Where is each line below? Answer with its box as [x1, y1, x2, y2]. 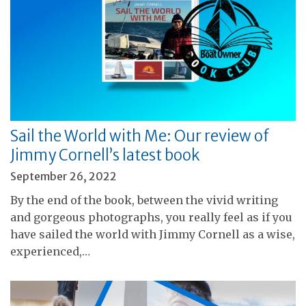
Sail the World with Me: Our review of [10, 126, 269, 145]
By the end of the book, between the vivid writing [10, 193, 278, 207]
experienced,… [10, 244, 90, 258]
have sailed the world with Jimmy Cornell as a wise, [10, 227, 295, 241]
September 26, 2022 [10, 169, 117, 183]
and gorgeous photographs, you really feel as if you [10, 210, 292, 224]
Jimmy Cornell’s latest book [10, 145, 200, 165]
